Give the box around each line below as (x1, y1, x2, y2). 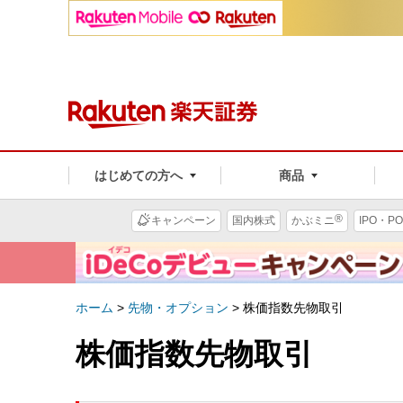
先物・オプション (128, 300, 228, 315)
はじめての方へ (94, 167, 183, 183)
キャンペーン (151, 214, 216, 228)
